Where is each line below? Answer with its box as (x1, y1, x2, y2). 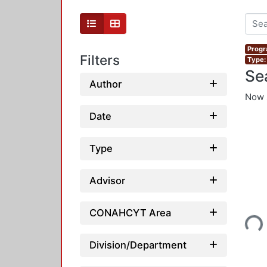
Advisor (89, 174, 125, 187)
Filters (80, 52, 120, 69)
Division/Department (89, 238, 187, 251)
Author (89, 77, 122, 90)
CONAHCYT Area (89, 206, 171, 219)
